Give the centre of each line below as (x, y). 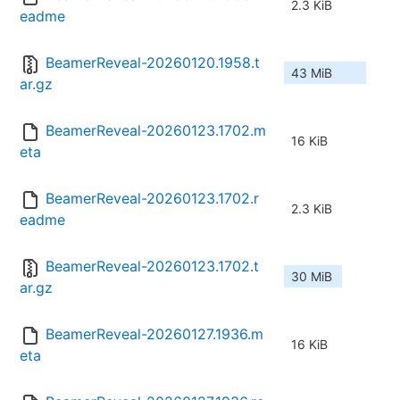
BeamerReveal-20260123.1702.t (152, 267)
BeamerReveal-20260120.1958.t (153, 63)
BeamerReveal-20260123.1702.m (156, 131)
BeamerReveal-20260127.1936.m (154, 334)
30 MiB (312, 277)
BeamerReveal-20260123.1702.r (152, 199)
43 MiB (312, 73)
